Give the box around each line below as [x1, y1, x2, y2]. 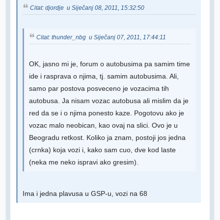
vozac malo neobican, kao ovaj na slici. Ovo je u [29, 122, 178, 130]
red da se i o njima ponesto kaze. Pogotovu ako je [29, 110, 184, 117]
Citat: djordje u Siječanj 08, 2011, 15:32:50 [30, 4, 144, 11]
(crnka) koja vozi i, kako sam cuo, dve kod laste [29, 146, 176, 154]
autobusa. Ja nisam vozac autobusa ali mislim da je [29, 97, 189, 105]
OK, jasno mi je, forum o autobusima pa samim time [29, 60, 190, 68]
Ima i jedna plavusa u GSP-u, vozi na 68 [23, 190, 147, 198]
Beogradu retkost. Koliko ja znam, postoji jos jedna [29, 134, 186, 142]
